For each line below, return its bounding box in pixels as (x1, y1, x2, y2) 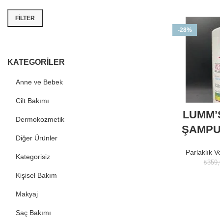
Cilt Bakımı (16, 97, 49, 105)
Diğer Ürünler (16, 134, 57, 142)
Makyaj (16, 190, 38, 198)
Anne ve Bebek (16, 78, 63, 86)
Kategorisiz (16, 153, 50, 161)
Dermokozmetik (16, 115, 64, 123)
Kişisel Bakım (16, 171, 57, 179)
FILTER (15, 14, 35, 22)
